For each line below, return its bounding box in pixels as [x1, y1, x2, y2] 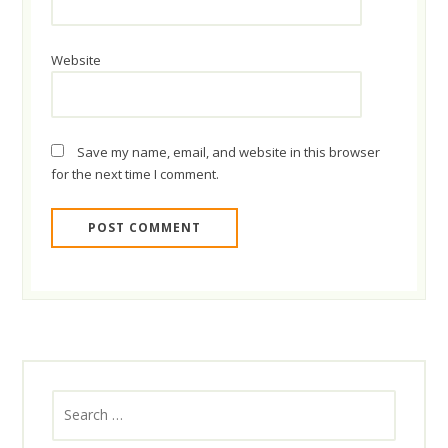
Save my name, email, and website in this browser [77, 143, 381, 162]
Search [51, 392, 96, 412]
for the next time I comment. [51, 165, 220, 184]
